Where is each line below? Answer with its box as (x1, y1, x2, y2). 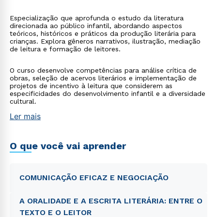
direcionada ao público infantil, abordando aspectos (10, 22, 182, 30)
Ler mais (10, 111, 41, 121)
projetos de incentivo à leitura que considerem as (10, 82, 172, 90)
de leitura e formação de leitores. (10, 45, 121, 53)
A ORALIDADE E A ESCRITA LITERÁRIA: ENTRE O (19, 196, 202, 205)
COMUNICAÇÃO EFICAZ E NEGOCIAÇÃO (19, 173, 169, 182)
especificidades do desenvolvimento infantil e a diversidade (10, 90, 205, 97)
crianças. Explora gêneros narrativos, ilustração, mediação (10, 37, 201, 45)
